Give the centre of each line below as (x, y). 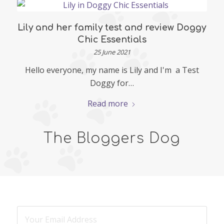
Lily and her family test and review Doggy (112, 27)
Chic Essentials (112, 39)
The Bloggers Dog (112, 138)
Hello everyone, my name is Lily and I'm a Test (112, 70)
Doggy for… (112, 83)
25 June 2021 (112, 52)
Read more (108, 103)
